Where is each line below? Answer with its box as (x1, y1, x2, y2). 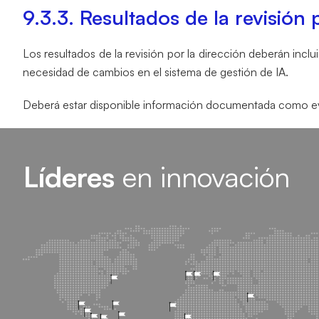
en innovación (115, 159, 290, 194)
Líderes (23, 159, 115, 194)
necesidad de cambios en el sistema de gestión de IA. (23, 65, 288, 79)
